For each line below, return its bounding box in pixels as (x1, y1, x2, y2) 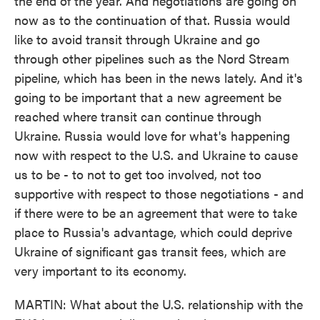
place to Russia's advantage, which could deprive (14, 223, 292, 241)
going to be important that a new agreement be (14, 88, 281, 106)
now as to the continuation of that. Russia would (14, 11, 290, 29)
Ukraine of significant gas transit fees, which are (14, 242, 286, 260)
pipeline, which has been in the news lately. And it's (14, 69, 303, 86)
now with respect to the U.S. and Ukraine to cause (14, 146, 298, 164)
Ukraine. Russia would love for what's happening (14, 126, 290, 144)
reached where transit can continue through (14, 107, 261, 125)
